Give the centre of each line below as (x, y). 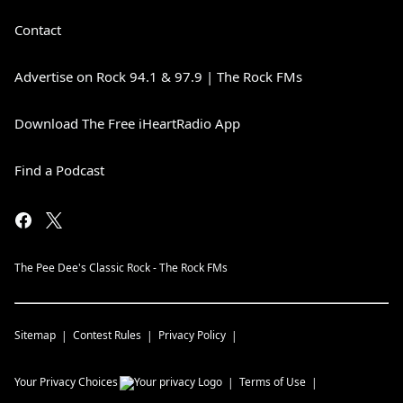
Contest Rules (107, 335)
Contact (38, 30)
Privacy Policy (192, 335)
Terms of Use (273, 382)
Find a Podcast (59, 170)
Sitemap (35, 335)
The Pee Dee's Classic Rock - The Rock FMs (121, 268)
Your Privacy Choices (66, 382)
